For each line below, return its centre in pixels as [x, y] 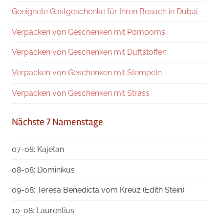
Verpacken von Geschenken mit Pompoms [88, 32]
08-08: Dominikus [43, 170]
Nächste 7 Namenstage [57, 122]
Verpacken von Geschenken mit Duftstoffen [89, 52]
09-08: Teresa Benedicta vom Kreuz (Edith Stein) [98, 190]
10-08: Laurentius [43, 211]
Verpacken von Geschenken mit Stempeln [87, 73]
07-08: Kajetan [38, 149]
